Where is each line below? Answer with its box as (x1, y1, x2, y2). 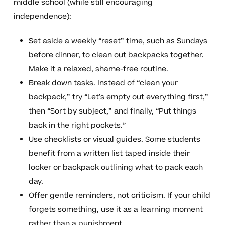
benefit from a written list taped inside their (28, 148, 190, 159)
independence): (13, 11, 71, 22)
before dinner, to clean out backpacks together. (28, 50, 204, 61)
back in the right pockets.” (28, 120, 126, 131)
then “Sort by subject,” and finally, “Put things (28, 106, 196, 117)
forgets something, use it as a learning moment (28, 204, 203, 215)
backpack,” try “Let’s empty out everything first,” (28, 92, 208, 103)
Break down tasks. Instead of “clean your (28, 78, 178, 89)
